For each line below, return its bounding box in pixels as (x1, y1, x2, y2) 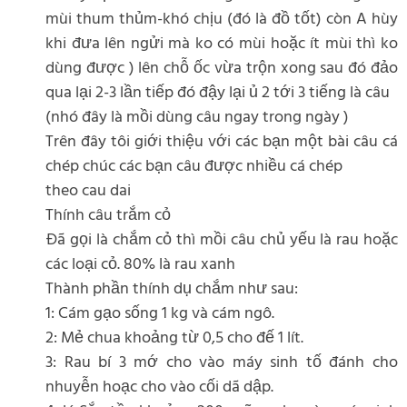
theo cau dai (45, 177, 131, 204)
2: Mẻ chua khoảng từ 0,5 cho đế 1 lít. (45, 324, 303, 352)
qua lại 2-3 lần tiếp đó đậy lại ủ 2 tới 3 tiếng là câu (45, 79, 390, 106)
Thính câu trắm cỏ (45, 202, 171, 229)
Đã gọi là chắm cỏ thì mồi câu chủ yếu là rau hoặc (45, 226, 398, 253)
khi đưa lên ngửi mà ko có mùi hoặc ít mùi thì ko (45, 30, 398, 57)
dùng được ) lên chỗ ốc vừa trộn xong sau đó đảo (45, 55, 398, 82)
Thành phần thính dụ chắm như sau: (45, 275, 298, 303)
